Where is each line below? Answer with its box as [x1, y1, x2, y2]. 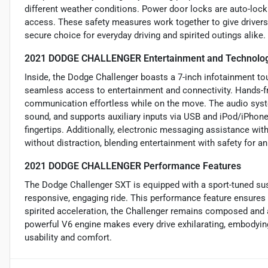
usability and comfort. [25, 232, 112, 243]
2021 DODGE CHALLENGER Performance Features [25, 160, 241, 172]
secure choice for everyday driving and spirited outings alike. [25, 29, 266, 41]
